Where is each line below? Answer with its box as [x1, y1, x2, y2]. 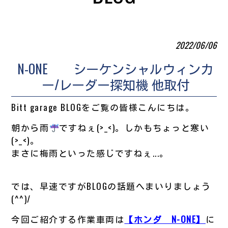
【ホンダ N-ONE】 [124, 212, 206, 225]
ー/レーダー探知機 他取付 [41, 74, 189, 94]
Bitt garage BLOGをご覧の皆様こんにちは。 [11, 100, 195, 113]
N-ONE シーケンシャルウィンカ [17, 59, 213, 78]
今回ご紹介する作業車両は [11, 212, 125, 225]
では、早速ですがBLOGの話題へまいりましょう [11, 179, 211, 192]
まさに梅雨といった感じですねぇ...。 [11, 146, 169, 159]
